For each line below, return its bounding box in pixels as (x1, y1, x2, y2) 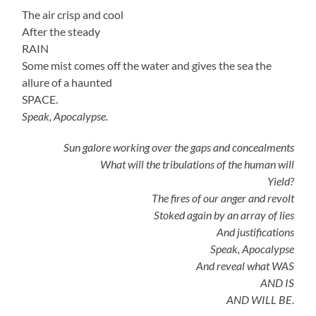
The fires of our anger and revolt (151, 191, 294, 205)
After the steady (22, 25, 101, 39)
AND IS (260, 276, 294, 290)
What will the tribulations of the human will (99, 157, 294, 171)
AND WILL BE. (226, 293, 294, 307)
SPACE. (22, 92, 59, 107)
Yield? (267, 174, 294, 188)
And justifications (216, 225, 294, 239)
